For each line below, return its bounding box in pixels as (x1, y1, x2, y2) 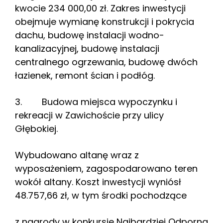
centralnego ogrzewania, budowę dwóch (15, 56, 198, 69)
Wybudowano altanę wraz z (15, 149, 139, 162)
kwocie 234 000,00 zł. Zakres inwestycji (15, 2, 186, 15)
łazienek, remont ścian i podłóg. (15, 69, 155, 82)
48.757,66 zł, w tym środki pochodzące (15, 189, 187, 202)
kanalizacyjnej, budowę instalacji (15, 42, 159, 55)
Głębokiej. (15, 122, 58, 135)
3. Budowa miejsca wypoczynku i (15, 96, 177, 109)
